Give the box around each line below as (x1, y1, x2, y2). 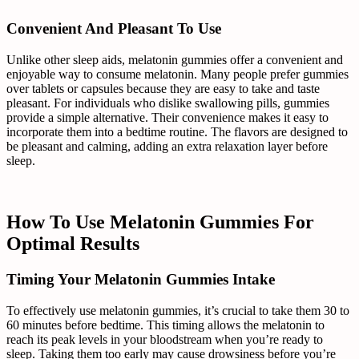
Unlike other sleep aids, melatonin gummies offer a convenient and (6, 53, 343, 67)
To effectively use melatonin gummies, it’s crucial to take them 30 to (6, 303, 349, 317)
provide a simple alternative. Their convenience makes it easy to (6, 111, 329, 125)
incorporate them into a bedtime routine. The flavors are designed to (6, 125, 348, 139)
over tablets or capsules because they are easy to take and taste (6, 82, 320, 96)
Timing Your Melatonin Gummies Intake (6, 271, 275, 288)
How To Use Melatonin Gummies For (6, 212, 314, 233)
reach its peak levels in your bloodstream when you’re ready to (6, 332, 323, 346)
